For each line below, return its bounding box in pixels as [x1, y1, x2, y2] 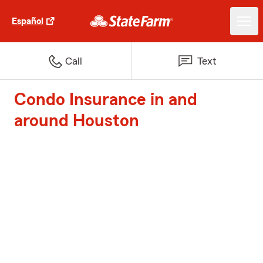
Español [12, 16, 43, 26]
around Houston [14, 112, 139, 130]
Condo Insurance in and [14, 91, 197, 109]
